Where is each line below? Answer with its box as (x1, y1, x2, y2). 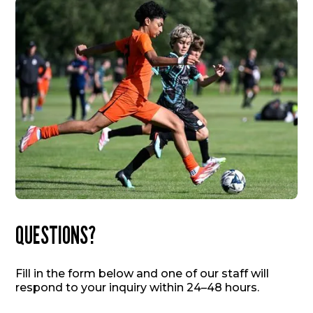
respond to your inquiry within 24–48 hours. (15, 280, 260, 294)
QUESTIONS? (15, 219, 96, 249)
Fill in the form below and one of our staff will (15, 266, 270, 280)
